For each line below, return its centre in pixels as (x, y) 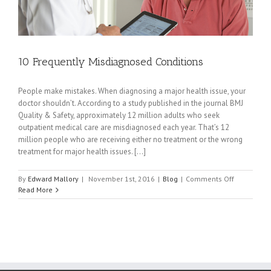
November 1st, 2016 (122, 179)
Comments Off (210, 179)
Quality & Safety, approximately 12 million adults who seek (119, 116)
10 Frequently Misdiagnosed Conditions (111, 62)
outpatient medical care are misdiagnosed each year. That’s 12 (124, 128)
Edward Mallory (53, 179)
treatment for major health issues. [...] (82, 152)
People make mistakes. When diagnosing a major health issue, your (132, 91)
